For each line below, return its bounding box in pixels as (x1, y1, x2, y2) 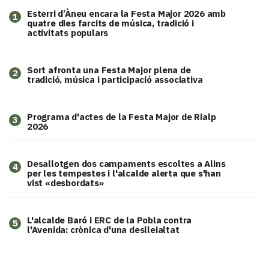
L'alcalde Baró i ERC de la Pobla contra (27, 214, 192, 226)
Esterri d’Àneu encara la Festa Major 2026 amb (27, 7, 226, 19)
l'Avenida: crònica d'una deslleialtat (27, 223, 180, 235)
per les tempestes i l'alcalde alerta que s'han (27, 167, 221, 179)
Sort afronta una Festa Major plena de (27, 64, 191, 76)
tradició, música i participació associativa (27, 73, 203, 85)
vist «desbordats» (27, 177, 104, 189)
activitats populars (27, 26, 109, 38)
